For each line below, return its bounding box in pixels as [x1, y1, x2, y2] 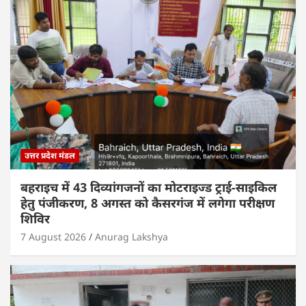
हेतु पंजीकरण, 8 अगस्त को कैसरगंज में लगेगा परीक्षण [20, 194, 275, 211]
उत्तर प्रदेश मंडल [25, 149, 75, 161]
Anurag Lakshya [95, 229, 168, 243]
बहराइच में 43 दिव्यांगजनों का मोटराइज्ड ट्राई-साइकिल [20, 178, 277, 195]
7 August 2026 [20, 229, 86, 243]
